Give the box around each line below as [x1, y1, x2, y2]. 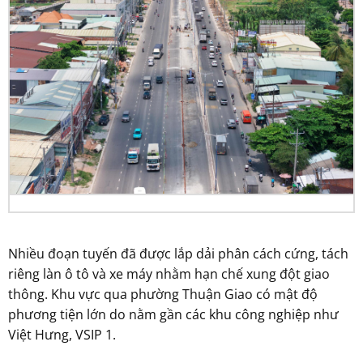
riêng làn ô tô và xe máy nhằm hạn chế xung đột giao [8, 265, 330, 284]
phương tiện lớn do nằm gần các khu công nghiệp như [8, 305, 339, 324]
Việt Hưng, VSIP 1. [8, 326, 116, 344]
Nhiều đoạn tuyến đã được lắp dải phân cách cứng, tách [8, 245, 348, 263]
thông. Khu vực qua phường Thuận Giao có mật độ [8, 285, 318, 304]
